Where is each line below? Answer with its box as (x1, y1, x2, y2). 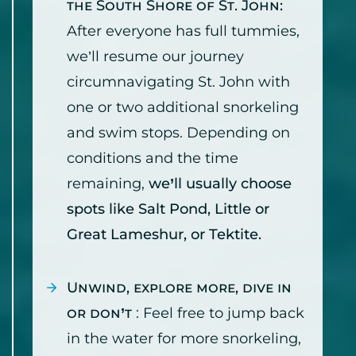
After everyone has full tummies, (67, 22, 300, 41)
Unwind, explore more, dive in (67, 279, 292, 297)
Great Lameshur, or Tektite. (67, 226, 261, 244)
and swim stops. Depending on (67, 124, 290, 142)
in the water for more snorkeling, (67, 330, 301, 348)
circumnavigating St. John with (67, 73, 290, 91)
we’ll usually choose (149, 175, 292, 193)
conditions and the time (67, 149, 238, 168)
